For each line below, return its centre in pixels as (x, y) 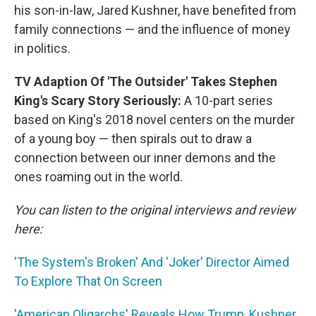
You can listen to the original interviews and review (155, 210)
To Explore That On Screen (88, 281)
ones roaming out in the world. (98, 177)
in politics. (42, 48)
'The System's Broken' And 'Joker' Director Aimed (152, 262)
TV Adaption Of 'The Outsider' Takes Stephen (146, 81)
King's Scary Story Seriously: (99, 101)
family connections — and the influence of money (152, 29)
